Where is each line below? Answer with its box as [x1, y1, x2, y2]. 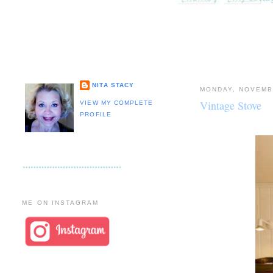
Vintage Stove [199, 97, 261, 113]
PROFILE [80, 111, 112, 118]
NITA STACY [92, 81, 134, 88]
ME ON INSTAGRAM [22, 199, 99, 206]
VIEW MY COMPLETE [80, 99, 153, 106]
